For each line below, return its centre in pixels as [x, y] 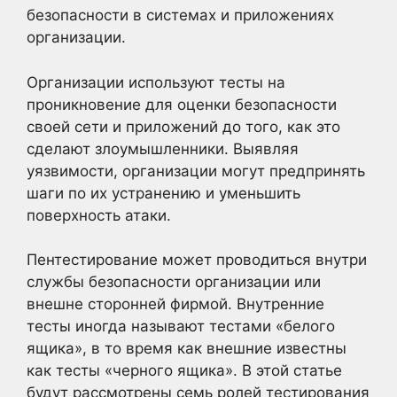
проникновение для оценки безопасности [182, 104]
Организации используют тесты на [156, 82]
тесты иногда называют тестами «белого [181, 326]
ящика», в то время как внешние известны [187, 348]
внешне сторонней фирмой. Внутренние [175, 304]
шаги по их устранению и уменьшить [163, 193]
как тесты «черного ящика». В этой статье [184, 370]
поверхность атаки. [99, 215]
